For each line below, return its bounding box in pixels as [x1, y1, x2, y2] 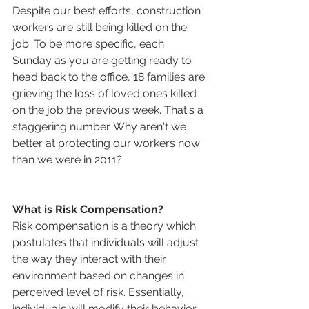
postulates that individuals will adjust [12, 235, 201, 249]
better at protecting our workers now [12, 136, 203, 150]
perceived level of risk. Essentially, [12, 285, 187, 299]
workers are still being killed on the [12, 20, 190, 34]
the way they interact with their [12, 252, 169, 266]
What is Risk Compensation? [12, 202, 163, 216]
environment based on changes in [12, 268, 187, 282]
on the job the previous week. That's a [12, 103, 206, 117]
